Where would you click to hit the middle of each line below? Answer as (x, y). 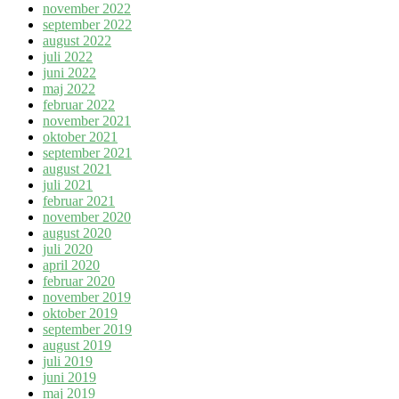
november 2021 (87, 121)
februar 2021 (79, 201)
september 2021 (87, 153)
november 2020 (87, 217)
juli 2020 (68, 249)
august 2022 (77, 41)
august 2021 (77, 169)
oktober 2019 (80, 313)
